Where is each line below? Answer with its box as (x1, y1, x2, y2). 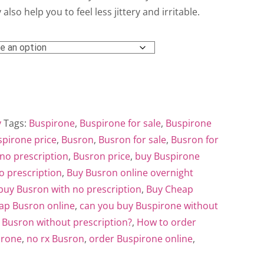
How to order (137, 216, 196, 229)
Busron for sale (98, 133, 166, 146)
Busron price (73, 150, 130, 163)
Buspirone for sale (80, 117, 161, 130)
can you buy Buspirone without (80, 199, 218, 212)
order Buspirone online (89, 232, 193, 245)
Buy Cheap (146, 183, 193, 196)
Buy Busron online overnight (67, 166, 193, 179)
